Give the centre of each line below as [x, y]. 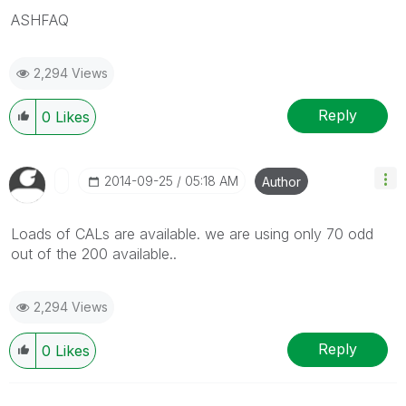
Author [281, 181]
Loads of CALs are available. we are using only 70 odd [192, 233]
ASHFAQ [40, 19]
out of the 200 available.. [94, 253]
